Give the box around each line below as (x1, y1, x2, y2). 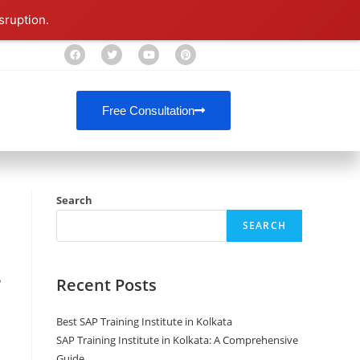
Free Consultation (102, 104, 195, 117)
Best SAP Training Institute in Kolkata (56, 313, 232, 329)
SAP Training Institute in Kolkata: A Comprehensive (56, 332, 298, 347)
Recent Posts (56, 273, 157, 296)
